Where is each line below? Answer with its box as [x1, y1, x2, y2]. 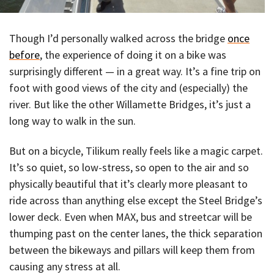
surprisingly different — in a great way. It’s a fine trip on [9, 64, 261, 79]
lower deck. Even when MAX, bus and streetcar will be [9, 209, 252, 224]
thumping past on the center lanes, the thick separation [9, 226, 262, 240]
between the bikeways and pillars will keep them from [9, 242, 255, 257]
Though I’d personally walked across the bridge [9, 31, 228, 46]
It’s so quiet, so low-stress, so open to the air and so [9, 160, 249, 174]
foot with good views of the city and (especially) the [9, 81, 248, 95]
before [9, 48, 40, 62]
